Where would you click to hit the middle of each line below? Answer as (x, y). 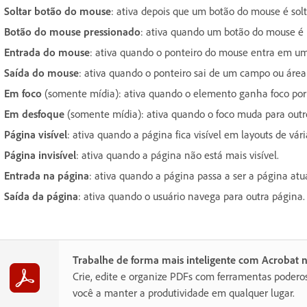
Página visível (36, 135)
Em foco (23, 94)
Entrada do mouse (47, 52)
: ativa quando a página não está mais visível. (177, 155)
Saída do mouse (41, 73)
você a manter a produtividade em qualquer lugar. (184, 293)
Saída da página (41, 196)
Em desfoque (34, 114)
